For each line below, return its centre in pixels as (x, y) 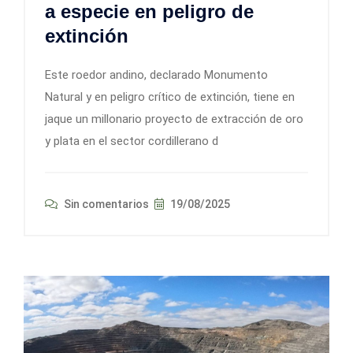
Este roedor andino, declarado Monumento (156, 74)
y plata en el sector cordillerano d (132, 141)
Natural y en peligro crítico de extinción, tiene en (170, 97)
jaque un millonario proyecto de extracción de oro (174, 119)
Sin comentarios (105, 204)
